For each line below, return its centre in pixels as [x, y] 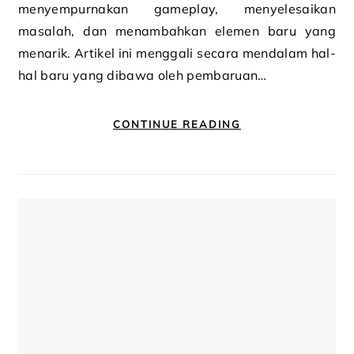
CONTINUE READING [177, 124]
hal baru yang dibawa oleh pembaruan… [143, 75]
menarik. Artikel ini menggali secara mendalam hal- [177, 53]
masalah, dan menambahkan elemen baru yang [177, 31]
